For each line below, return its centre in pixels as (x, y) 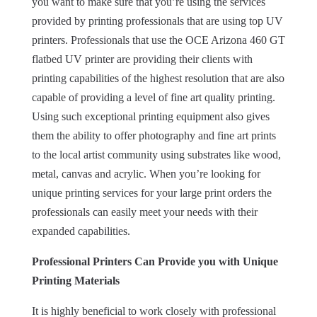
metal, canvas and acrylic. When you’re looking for (146, 173)
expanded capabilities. (81, 231)
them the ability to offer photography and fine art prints (154, 135)
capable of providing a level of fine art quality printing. (153, 97)
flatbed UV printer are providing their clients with (142, 59)
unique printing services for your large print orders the (151, 192)
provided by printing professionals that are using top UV (157, 21)
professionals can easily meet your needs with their (144, 212)
